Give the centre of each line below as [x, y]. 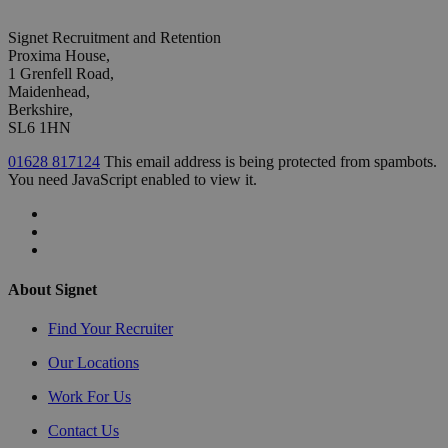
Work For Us [89, 396]
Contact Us [83, 430]
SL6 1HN [39, 128]
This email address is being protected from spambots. [270, 162]
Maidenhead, [49, 92]
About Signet [52, 289]
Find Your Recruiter [110, 328]
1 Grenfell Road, [61, 74]
